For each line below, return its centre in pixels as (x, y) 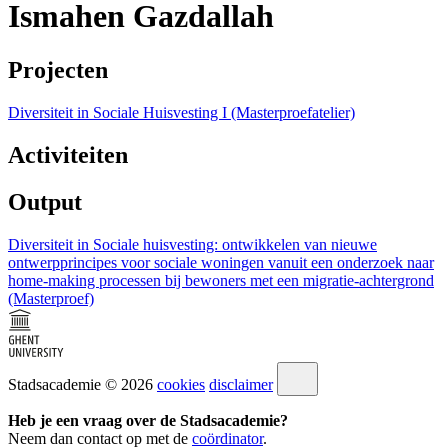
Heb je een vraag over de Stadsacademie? (148, 420)
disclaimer (241, 384)
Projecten (58, 69)
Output (45, 201)
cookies (181, 384)
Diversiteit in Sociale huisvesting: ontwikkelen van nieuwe (192, 244)
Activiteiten (68, 154)
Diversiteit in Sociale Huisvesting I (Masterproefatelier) (181, 112)
